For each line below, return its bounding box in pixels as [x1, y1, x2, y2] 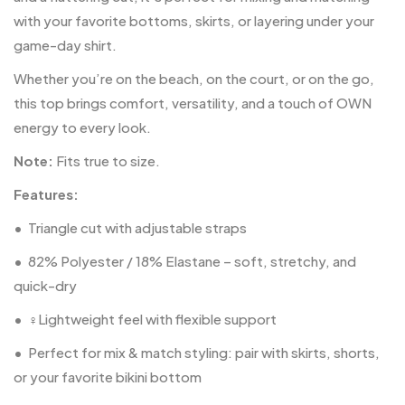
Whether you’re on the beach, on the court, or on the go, [14, 69, 374, 87]
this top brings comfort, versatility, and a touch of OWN [14, 93, 372, 111]
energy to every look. [14, 118, 151, 136]
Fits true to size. [53, 151, 160, 169]
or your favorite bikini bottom [14, 367, 202, 385]
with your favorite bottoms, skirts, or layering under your [14, 11, 374, 29]
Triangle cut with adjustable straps [28, 218, 247, 236]
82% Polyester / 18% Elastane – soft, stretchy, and [28, 251, 356, 269]
